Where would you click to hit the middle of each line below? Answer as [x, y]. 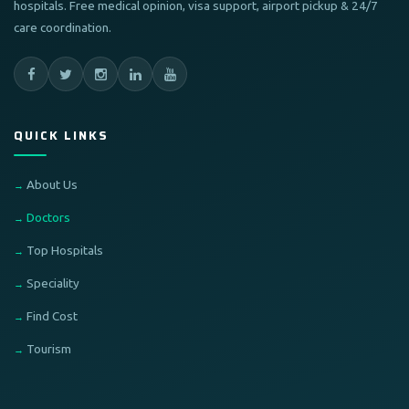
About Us [52, 184]
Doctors [48, 217]
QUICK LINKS [61, 136]
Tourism [49, 349]
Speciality [53, 283]
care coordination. [63, 27]
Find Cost [52, 316]
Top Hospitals [65, 250]
